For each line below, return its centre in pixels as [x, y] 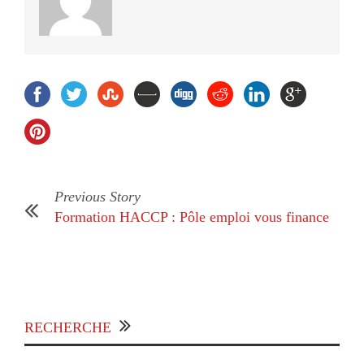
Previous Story [97, 197]
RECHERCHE [68, 328]
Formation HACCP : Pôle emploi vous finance [192, 217]
